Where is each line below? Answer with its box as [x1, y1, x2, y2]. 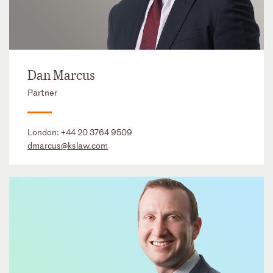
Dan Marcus [27, 66, 95, 84]
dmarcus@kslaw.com [27, 139, 108, 151]
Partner [27, 86, 57, 98]
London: [27, 126, 61, 138]
